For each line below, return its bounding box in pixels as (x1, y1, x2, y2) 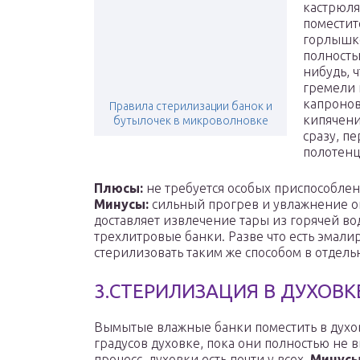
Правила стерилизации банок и (108, 100, 272, 113)
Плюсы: (94, 181, 143, 196)
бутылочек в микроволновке (112, 114, 268, 128)
